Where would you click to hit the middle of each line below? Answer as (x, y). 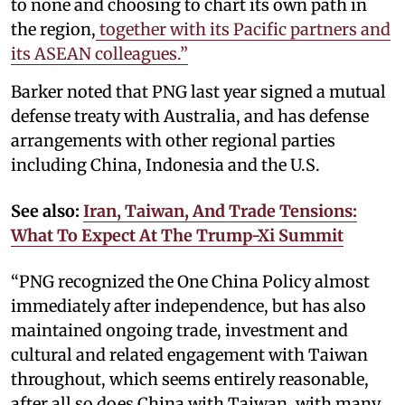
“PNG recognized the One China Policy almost (190, 281)
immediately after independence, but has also (188, 306)
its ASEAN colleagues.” (99, 53)
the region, (53, 29)
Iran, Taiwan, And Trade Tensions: (220, 211)
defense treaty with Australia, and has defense (190, 116)
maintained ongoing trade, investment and (179, 330)
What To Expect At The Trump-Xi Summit (177, 235)
